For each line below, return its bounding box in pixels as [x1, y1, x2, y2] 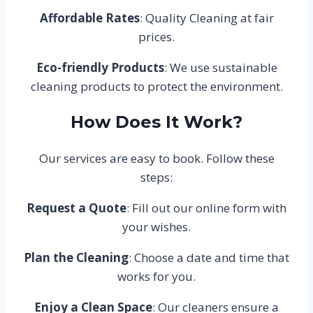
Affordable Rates [39, 10, 140, 27]
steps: [140, 168, 173, 185]
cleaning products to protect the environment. [30, 78, 283, 95]
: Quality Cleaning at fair [139, 10, 274, 27]
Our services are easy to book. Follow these [38, 150, 275, 166]
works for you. [117, 268, 196, 284]
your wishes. [122, 218, 191, 235]
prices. [138, 29, 175, 45]
